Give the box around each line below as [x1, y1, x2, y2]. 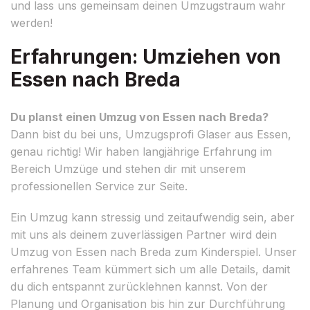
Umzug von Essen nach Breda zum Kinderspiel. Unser [10, 244, 297, 259]
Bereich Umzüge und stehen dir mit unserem [10, 161, 246, 176]
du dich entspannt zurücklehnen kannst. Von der [10, 279, 268, 293]
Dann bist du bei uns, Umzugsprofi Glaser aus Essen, [10, 127, 291, 141]
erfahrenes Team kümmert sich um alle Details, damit [10, 262, 290, 276]
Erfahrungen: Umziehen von [10, 44, 281, 69]
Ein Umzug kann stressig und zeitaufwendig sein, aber [10, 210, 295, 224]
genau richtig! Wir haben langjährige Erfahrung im [10, 144, 272, 158]
